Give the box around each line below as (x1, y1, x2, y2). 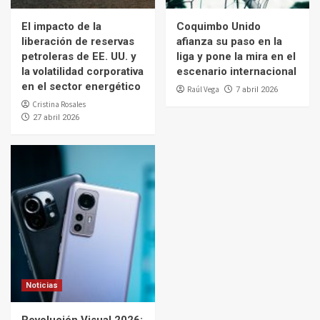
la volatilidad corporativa (21, 64, 144, 78)
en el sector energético (21, 79, 141, 93)
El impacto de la (21, 19, 101, 33)
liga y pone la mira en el (176, 49, 296, 63)
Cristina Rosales (32, 99, 86, 109)
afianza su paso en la (176, 34, 282, 48)
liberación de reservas (21, 34, 134, 48)
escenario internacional (176, 64, 296, 78)
